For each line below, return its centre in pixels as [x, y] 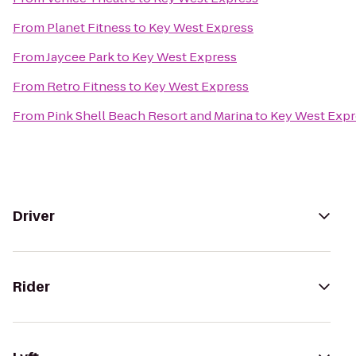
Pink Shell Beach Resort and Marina [150, 116]
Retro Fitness [87, 86]
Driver [34, 216]
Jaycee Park [80, 57]
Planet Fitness [89, 27]
